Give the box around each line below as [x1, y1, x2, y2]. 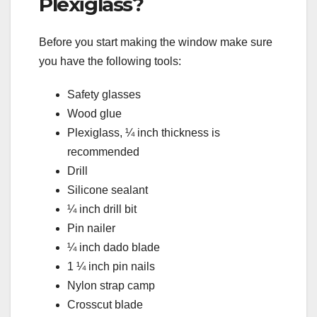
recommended [67, 146, 139, 158]
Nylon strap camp [67, 279, 155, 292]
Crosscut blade [67, 299, 143, 311]
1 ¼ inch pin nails [67, 260, 155, 273]
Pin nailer [67, 222, 115, 235]
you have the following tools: [39, 55, 181, 68]
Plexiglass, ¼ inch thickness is [67, 127, 220, 139]
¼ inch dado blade [67, 241, 160, 254]
